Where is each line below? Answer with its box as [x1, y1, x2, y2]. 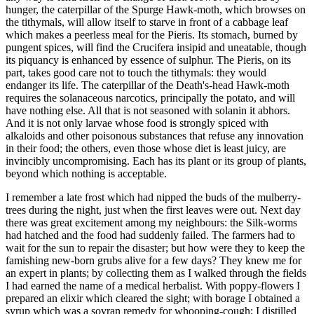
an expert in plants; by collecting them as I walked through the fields [6, 266, 306, 279]
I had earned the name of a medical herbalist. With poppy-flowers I [6, 279, 300, 292]
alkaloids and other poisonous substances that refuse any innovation [6, 129, 303, 142]
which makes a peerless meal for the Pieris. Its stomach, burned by [6, 28, 298, 41]
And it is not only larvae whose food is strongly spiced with [6, 116, 268, 129]
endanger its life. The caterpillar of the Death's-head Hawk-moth [6, 78, 289, 91]
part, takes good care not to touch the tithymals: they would [6, 66, 266, 78]
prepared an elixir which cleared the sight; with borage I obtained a [6, 292, 300, 304]
